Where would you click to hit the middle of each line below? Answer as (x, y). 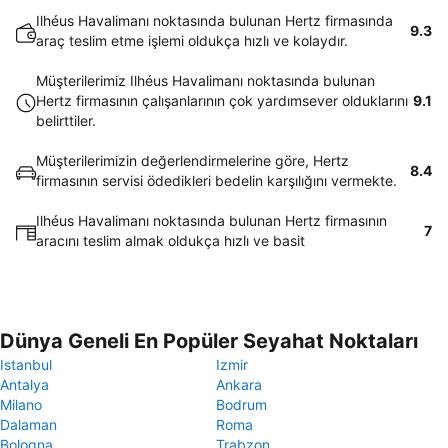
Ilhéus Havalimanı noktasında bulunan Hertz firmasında (214, 20)
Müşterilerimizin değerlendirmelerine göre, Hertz (192, 160)
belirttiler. (66, 120)
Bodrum (241, 404)
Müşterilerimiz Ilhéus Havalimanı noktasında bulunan (205, 80)
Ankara (239, 384)
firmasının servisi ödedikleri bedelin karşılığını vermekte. (216, 180)
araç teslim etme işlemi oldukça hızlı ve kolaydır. (192, 40)
